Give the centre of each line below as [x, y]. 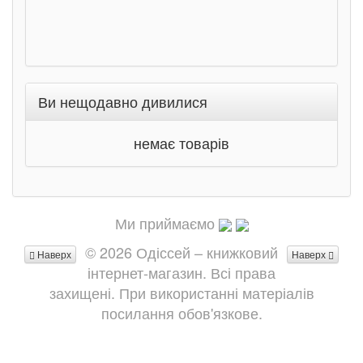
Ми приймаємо [164, 223]
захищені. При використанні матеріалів [181, 293]
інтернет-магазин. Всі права [181, 272]
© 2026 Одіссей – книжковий [181, 252]
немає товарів [181, 143]
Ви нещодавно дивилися [123, 101]
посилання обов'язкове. [181, 313]
